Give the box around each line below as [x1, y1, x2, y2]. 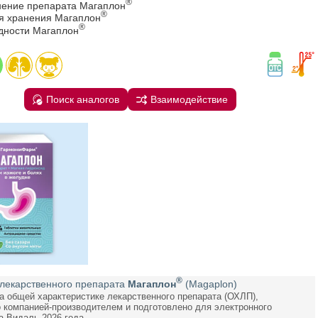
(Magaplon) [185, 278, 237, 290]
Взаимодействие [150, 94, 229, 105]
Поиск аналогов [46, 94, 120, 105]
